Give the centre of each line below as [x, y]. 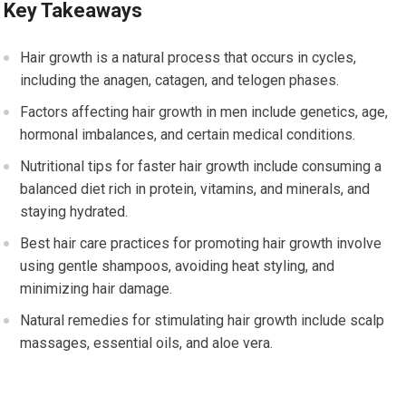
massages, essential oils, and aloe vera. [147, 343]
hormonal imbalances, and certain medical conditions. [188, 135]
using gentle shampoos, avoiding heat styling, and [178, 266]
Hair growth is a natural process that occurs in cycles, [188, 58]
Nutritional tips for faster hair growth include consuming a [201, 166]
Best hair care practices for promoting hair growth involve [201, 243]
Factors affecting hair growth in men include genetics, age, [204, 112]
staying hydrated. [74, 212]
